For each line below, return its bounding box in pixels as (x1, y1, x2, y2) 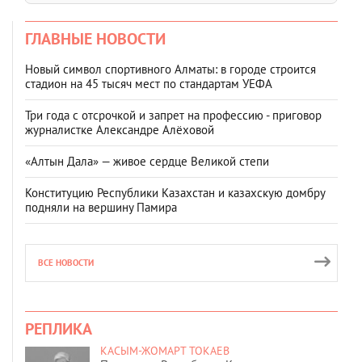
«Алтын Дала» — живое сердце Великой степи (25, 153, 269, 169)
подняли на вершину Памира (25, 199, 177, 215)
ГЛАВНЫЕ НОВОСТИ (25, 27, 166, 49)
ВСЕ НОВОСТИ (38, 256, 94, 268)
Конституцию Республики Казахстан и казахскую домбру (25, 184, 325, 200)
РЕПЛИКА (25, 318, 92, 339)
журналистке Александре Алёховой (25, 121, 214, 137)
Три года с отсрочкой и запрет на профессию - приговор (25, 107, 322, 123)
